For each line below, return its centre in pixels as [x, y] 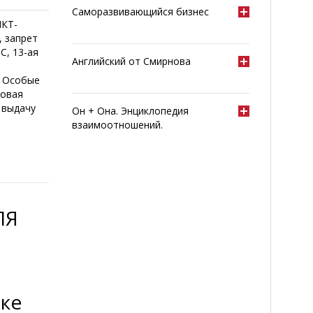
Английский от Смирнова [132, 61]
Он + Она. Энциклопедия [131, 111]
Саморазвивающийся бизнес [141, 12]
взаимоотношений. [118, 125]
